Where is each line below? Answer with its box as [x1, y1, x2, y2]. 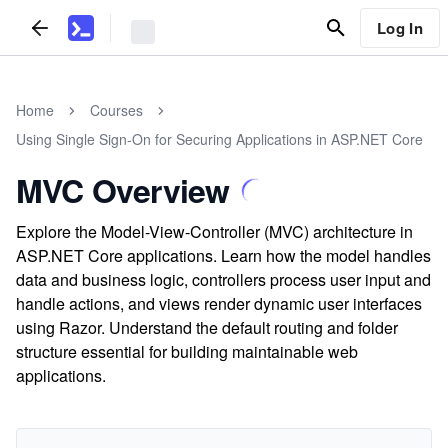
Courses [90, 100, 143, 120]
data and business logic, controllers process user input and [16, 268, 431, 291]
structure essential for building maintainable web [16, 340, 358, 363]
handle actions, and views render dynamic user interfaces [16, 292, 422, 315]
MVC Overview [16, 167, 230, 213]
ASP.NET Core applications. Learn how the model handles [16, 244, 431, 267]
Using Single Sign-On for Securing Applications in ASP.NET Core [16, 129, 423, 149]
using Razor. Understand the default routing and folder [16, 316, 398, 339]
